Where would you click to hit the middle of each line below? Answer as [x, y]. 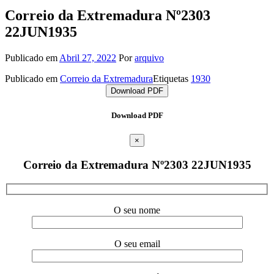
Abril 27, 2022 [88, 57]
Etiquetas [172, 78]
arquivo [149, 57]
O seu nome [137, 210]
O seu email [137, 244]
